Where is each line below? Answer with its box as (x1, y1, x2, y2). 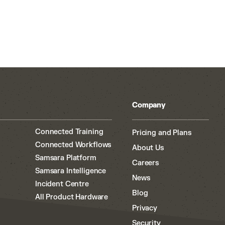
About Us (132, 144, 164, 152)
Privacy (132, 204, 158, 212)
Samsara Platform (35, 154, 96, 162)
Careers (132, 159, 159, 167)
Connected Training (35, 128, 103, 136)
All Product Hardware (35, 193, 108, 201)
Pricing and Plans (132, 129, 191, 137)
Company (132, 101, 166, 109)
